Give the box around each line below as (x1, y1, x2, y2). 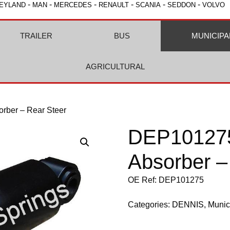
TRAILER (20, 31, 52, 40)
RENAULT (99, 1, 129, 9)
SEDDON (167, 1, 196, 9)
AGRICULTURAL (85, 62, 145, 71)
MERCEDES (54, 1, 92, 9)
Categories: (128, 200, 172, 209)
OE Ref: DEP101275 (128, 176, 204, 184)
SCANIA (136, 1, 161, 9)
